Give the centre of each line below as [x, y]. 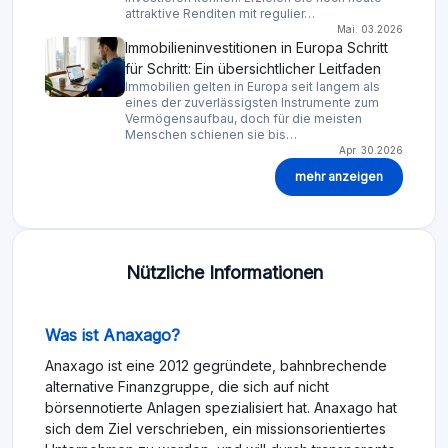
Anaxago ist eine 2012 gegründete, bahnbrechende [216, 366]
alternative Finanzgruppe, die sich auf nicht [187, 387]
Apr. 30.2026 [371, 150]
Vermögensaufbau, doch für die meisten [243, 119]
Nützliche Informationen [224, 273]
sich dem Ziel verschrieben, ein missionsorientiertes [215, 429]
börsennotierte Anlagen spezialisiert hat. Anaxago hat [221, 408]
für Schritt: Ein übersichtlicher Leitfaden [253, 69]
